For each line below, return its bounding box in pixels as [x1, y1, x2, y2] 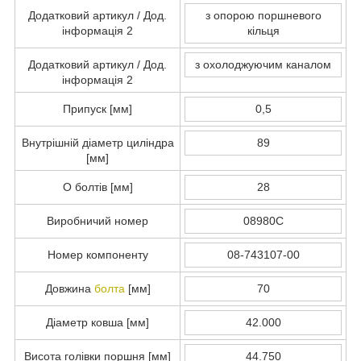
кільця [247, 23, 280, 37]
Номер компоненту [47, 247, 148, 261]
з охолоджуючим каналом [195, 57, 331, 71]
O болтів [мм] [62, 180, 133, 193]
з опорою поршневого [205, 8, 322, 22]
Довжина [44, 281, 94, 295]
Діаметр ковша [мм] [46, 315, 149, 329]
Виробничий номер [47, 214, 148, 227]
